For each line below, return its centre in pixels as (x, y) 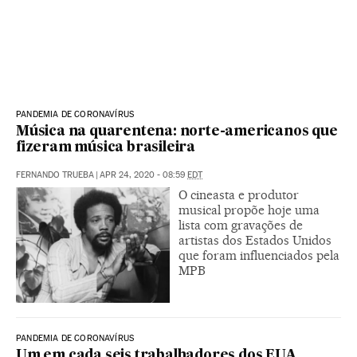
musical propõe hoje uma (249, 210)
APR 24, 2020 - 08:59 (143, 175)
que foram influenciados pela (259, 255)
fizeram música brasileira (106, 147)
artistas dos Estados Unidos (255, 240)
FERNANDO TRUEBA (55, 175)
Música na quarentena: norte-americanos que (177, 131)
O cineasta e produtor (239, 194)
